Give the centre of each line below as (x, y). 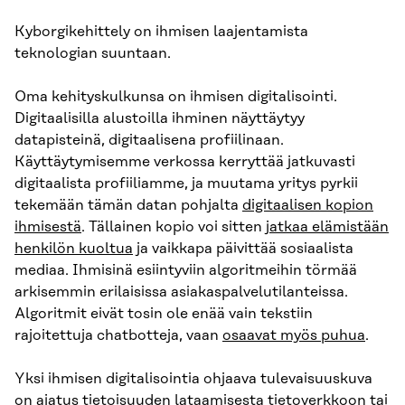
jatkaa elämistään (327, 227)
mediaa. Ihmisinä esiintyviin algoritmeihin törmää (186, 271)
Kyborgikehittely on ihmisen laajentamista (161, 32)
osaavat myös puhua (294, 336)
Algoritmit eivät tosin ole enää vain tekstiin (164, 314)
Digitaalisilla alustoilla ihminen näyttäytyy (160, 119)
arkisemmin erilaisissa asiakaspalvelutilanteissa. (181, 292)
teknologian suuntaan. (93, 54)
